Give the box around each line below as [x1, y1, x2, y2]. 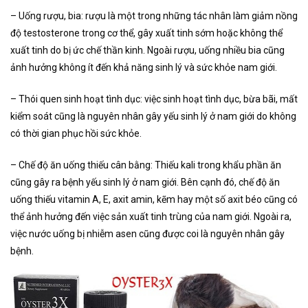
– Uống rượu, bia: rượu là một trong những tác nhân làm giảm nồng [10, 10, 298, 22]
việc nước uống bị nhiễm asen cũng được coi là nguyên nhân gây [10, 228, 285, 239]
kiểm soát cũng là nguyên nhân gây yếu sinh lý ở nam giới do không [10, 110, 296, 122]
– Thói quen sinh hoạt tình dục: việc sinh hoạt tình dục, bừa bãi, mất [10, 93, 298, 104]
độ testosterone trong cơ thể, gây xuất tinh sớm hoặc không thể [10, 27, 283, 39]
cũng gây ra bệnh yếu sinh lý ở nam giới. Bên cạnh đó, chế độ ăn [10, 176, 280, 188]
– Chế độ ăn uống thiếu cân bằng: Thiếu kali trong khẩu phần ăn [10, 159, 281, 170]
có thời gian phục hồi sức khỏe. [10, 127, 142, 139]
